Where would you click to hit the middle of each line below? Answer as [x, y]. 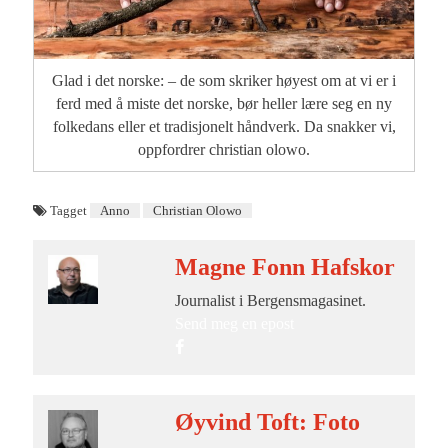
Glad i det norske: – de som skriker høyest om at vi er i [224, 81]
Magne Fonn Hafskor [284, 267]
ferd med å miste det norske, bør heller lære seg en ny [224, 104]
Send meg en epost [234, 324]
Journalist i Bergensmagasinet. [270, 301]
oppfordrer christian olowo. [224, 150]
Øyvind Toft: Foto [267, 422]
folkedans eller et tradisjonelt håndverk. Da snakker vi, [224, 127]
